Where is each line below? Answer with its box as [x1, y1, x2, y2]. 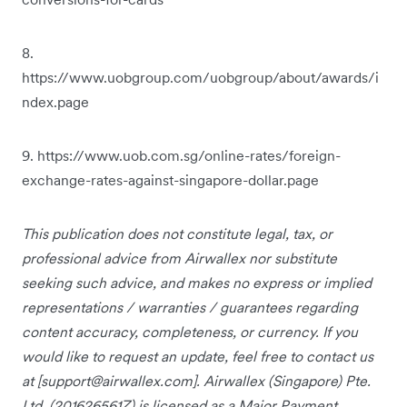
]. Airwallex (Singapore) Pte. [193, 372, 371, 390]
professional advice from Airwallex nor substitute [22, 249, 337, 267]
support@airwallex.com [41, 372, 193, 390]
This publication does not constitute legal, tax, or [22, 224, 333, 243]
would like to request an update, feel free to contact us [22, 347, 373, 365]
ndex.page [22, 93, 89, 111]
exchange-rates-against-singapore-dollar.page [22, 171, 319, 189]
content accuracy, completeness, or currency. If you [22, 323, 358, 341]
